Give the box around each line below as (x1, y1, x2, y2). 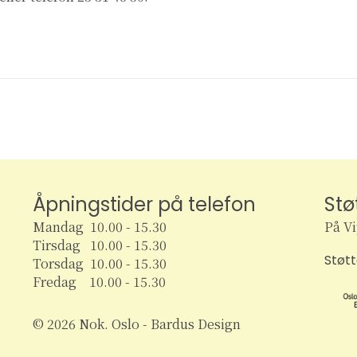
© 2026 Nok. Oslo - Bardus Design (32, 315, 241, 334)
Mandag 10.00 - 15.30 (32, 218, 167, 237)
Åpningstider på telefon (32, 191, 256, 218)
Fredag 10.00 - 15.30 (32, 273, 166, 292)
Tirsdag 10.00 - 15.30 (32, 236, 167, 255)
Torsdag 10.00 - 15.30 (32, 254, 167, 273)
